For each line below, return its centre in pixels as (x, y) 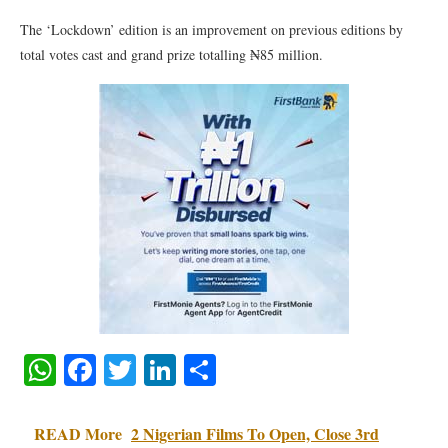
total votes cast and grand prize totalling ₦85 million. (171, 54)
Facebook (157, 369)
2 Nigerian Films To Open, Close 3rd (255, 433)
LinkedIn (234, 369)
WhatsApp (124, 369)
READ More (78, 433)
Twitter (182, 369)
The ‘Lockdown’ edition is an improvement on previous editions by (211, 29)
